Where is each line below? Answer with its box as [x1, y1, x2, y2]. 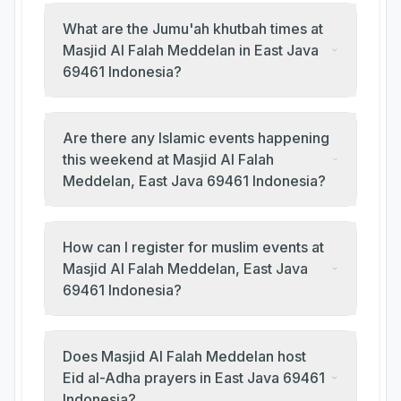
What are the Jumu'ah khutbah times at [63, 20, 323, 38]
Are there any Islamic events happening [63, 129, 329, 147]
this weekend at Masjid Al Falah [63, 150, 274, 168]
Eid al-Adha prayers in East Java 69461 [63, 369, 326, 387]
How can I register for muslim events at [63, 238, 324, 256]
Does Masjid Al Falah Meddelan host [63, 347, 306, 365]
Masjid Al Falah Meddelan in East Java [63, 41, 319, 59]
